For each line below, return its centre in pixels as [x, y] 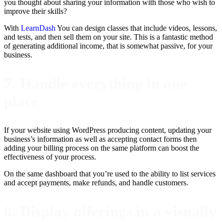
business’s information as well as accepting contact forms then [100, 139]
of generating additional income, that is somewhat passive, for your [108, 46]
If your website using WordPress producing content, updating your [108, 130]
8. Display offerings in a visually [110, 212]
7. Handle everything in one [95, 83]
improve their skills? [35, 11]
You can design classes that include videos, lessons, [136, 28]
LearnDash [38, 28]
